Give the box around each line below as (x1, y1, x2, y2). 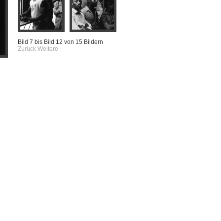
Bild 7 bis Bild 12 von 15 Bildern (18, 38, 103, 45)
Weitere (37, 45, 58, 52)
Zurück (18, 45, 36, 52)
